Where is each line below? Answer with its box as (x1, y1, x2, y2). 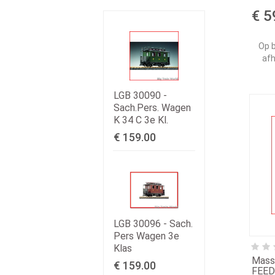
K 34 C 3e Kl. (114, 114, 168, 126)
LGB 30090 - (114, 90, 167, 101)
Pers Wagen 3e (114, 230, 179, 242)
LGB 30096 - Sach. (114, 218, 193, 230)
